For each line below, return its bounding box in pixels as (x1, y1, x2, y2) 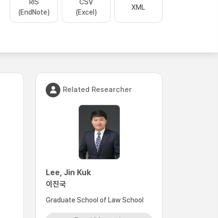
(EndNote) (18, 8, 50, 16)
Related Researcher (63, 85, 132, 94)
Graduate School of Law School (46, 196, 144, 204)
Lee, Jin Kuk (46, 168, 91, 177)
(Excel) (75, 8, 97, 16)
